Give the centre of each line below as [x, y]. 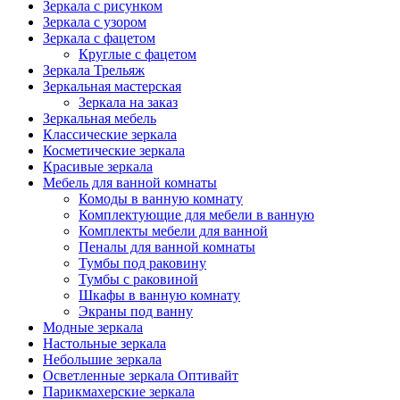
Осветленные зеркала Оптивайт [141, 375]
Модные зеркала [93, 327]
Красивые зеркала [98, 166]
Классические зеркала [110, 134]
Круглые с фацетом [137, 54]
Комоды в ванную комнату [161, 198]
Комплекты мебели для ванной [173, 230]
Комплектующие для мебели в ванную [196, 214]
